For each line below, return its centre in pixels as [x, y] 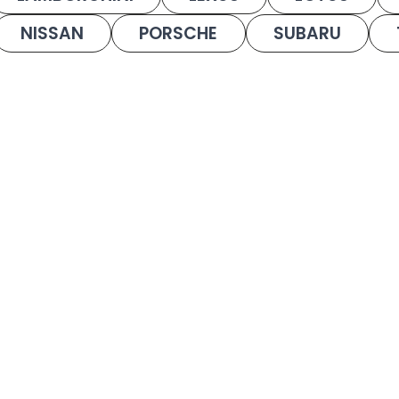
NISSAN [53, 34]
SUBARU [307, 34]
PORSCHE [179, 34]
